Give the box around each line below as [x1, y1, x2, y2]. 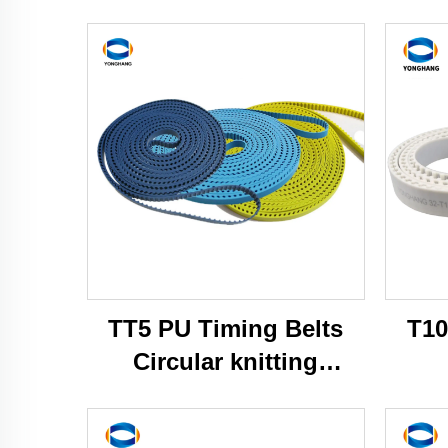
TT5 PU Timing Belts [108, 315, 344, 343]
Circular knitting [133, 348, 319, 376]
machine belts [145, 381, 306, 409]
